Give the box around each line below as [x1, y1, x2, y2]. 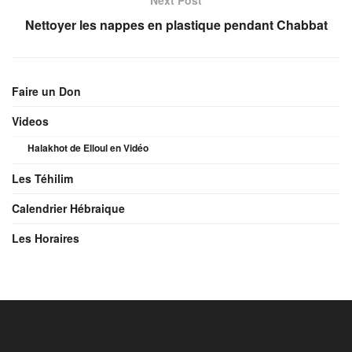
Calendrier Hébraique [12, 200, 125, 216]
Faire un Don [12, 82, 81, 99]
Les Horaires [12, 229, 79, 246]
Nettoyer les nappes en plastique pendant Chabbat [24, 15, 328, 34]
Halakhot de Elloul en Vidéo [27, 140, 148, 155]
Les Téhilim [12, 170, 73, 186]
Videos [12, 112, 49, 129]
